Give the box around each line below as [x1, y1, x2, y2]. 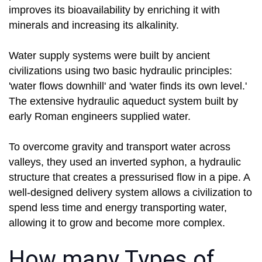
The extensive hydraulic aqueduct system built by [9, 95, 238, 108]
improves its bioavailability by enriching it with [9, 4, 220, 16]
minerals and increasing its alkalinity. [9, 19, 179, 32]
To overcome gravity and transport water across [9, 141, 230, 153]
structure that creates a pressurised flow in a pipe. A [9, 171, 250, 184]
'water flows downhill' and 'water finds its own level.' [9, 80, 247, 92]
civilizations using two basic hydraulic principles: [9, 65, 232, 77]
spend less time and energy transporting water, [9, 202, 227, 214]
